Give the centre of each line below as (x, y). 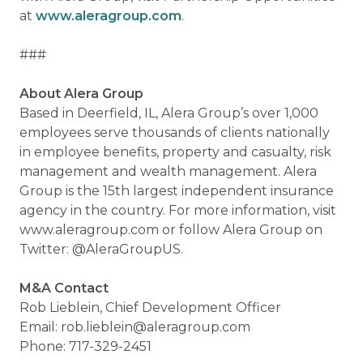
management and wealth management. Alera (168, 171)
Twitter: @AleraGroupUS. (101, 249)
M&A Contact (64, 288)
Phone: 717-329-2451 (85, 346)
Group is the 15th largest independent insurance (177, 191)
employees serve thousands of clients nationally (175, 132)
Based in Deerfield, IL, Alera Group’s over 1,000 (169, 113)
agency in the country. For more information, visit (178, 210)
